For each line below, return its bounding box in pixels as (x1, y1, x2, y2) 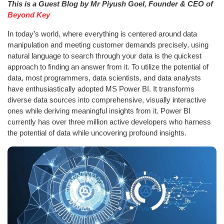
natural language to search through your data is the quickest (7, 51, 201, 60)
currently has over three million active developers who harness (7, 117, 211, 126)
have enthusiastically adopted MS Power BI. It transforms (7, 84, 194, 93)
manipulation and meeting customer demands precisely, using (7, 40, 208, 49)
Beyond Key (7, 10, 50, 19)
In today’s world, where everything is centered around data (7, 29, 197, 38)
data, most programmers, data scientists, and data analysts (7, 73, 201, 82)
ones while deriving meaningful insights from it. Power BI (7, 106, 190, 115)
